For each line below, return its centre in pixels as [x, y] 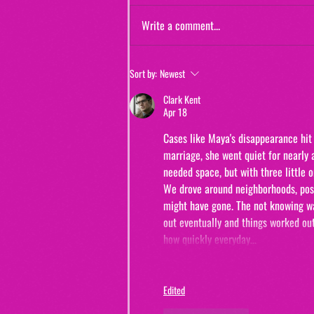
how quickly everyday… [210, 239]
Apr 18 [175, 111]
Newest [172, 73]
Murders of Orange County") [214, 82]
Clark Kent [182, 99]
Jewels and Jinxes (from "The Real [228, 63]
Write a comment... [181, 25]
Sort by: [143, 73]
